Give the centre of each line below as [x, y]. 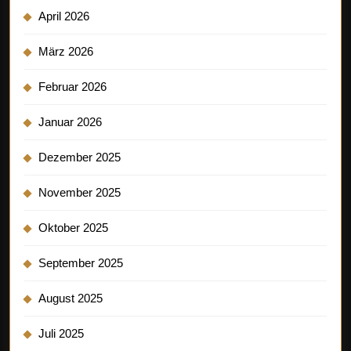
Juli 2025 [61, 333]
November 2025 [80, 192]
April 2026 [64, 16]
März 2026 [66, 51]
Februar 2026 [72, 86]
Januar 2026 [70, 121]
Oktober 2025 [73, 227]
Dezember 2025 [80, 157]
